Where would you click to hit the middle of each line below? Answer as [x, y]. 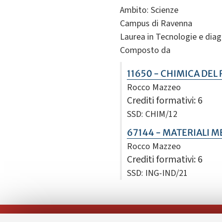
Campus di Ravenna [156, 24]
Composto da [145, 51]
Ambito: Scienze [149, 10]
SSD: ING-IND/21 [157, 173]
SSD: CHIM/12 [152, 114]
